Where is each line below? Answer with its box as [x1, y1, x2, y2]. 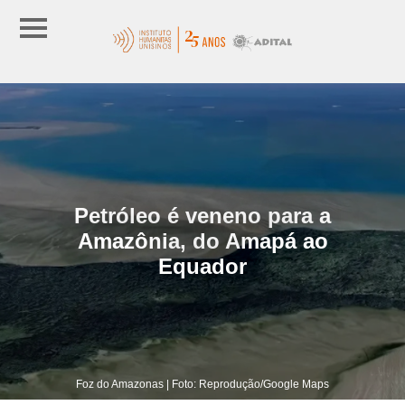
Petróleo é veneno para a [74, 202, 331, 228]
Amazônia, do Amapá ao [77, 228, 328, 253]
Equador [158, 253, 247, 278]
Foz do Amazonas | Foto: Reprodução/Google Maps [76, 377, 329, 391]
